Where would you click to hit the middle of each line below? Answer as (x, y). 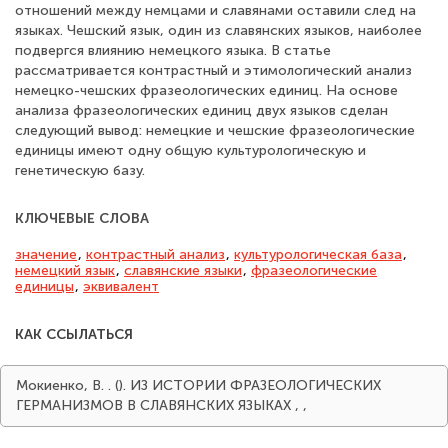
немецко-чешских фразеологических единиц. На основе (206, 90)
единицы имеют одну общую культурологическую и (190, 150)
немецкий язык (65, 270)
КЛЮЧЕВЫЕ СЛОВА (82, 218)
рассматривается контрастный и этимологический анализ (213, 70)
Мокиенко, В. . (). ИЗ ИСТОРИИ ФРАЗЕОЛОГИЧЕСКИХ (198, 385)
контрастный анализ (155, 254)
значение (46, 254)
